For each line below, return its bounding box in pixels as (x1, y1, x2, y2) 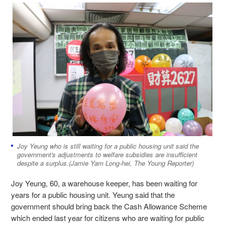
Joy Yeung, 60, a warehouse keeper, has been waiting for (11, 177, 197, 188)
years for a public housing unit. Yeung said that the (11, 189, 175, 200)
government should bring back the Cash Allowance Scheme (11, 200, 207, 211)
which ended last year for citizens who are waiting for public (11, 212, 204, 223)
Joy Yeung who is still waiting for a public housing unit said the (17, 141, 199, 151)
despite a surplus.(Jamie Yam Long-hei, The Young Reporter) (17, 158, 194, 168)
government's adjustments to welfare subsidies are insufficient (17, 149, 197, 159)
